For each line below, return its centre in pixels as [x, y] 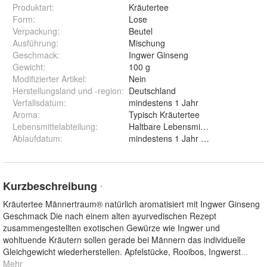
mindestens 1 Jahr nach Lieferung [193, 139]
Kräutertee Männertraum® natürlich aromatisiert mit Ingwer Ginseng [131, 204]
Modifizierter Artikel [49, 79]
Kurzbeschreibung [52, 186]
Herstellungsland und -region [67, 91]
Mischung [147, 43]
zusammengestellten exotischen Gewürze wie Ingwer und [111, 228]
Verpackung [35, 31]
